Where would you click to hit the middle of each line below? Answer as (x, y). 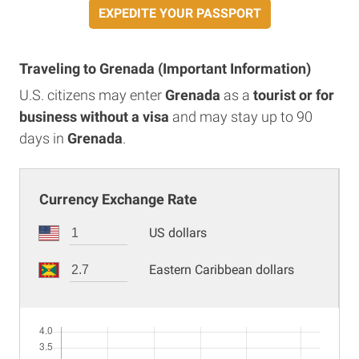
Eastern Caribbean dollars (222, 270)
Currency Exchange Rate (118, 199)
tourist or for (294, 95)
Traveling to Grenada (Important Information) (165, 69)
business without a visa (94, 117)
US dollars (178, 233)
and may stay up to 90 (241, 117)
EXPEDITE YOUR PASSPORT (179, 13)
